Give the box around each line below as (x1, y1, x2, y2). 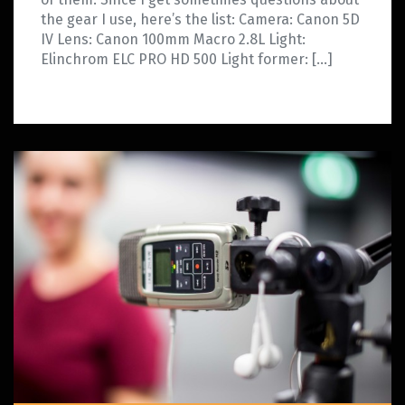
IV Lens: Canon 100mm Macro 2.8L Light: (41, 31, 306, 49)
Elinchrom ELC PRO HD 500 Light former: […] (41, 51, 333, 69)
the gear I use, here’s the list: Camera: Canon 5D (41, 11, 360, 29)
